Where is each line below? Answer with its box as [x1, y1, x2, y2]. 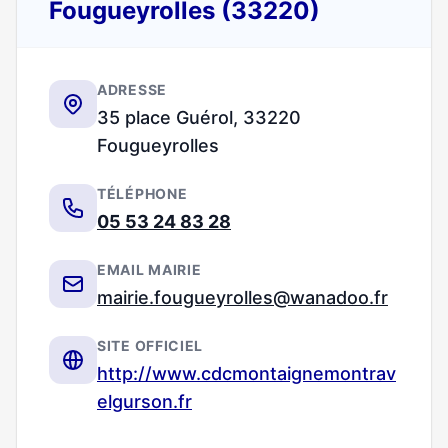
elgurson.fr [97, 391, 192, 412]
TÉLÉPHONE [97, 185, 188, 202]
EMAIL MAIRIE [97, 261, 202, 278]
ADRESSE [97, 81, 167, 98]
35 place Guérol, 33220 [97, 107, 301, 128]
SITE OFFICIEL [97, 337, 204, 354]
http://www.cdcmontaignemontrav [97, 363, 396, 384]
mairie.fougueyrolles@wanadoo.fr [97, 287, 388, 308]
